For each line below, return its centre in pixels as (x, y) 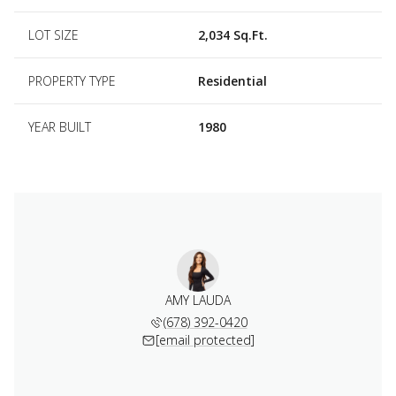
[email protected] (205, 339)
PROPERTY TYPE (72, 80)
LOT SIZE (53, 34)
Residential (232, 80)
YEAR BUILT (60, 126)
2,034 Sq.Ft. (233, 34)
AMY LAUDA (198, 300)
